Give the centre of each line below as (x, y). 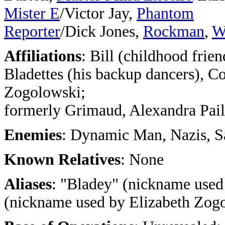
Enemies (33, 135)
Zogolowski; (45, 92)
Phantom (165, 13)
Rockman (174, 31)
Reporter (32, 31)
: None (142, 159)
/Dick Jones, (102, 31)
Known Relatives (62, 159)
